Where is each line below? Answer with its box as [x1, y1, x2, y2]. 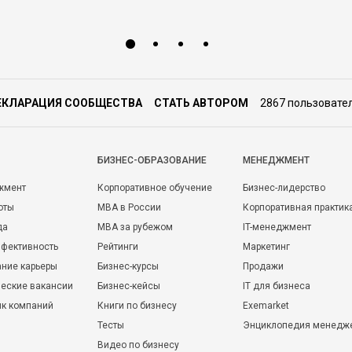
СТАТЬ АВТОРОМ [154, 97, 248, 109]
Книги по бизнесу [97, 300, 177, 311]
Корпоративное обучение [97, 182, 212, 193]
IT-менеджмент [243, 222, 311, 233]
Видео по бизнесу [97, 339, 179, 350]
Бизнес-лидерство [243, 182, 325, 193]
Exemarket [243, 300, 289, 311]
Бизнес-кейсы [97, 280, 160, 291]
